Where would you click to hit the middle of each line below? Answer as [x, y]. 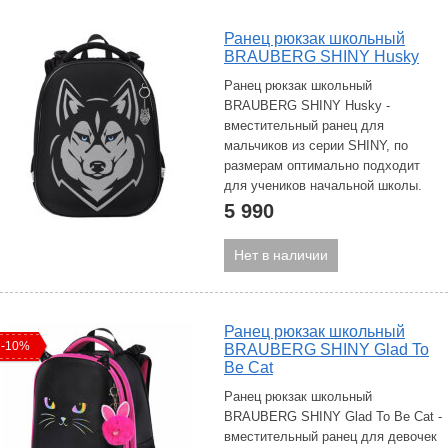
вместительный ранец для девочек [330, 436]
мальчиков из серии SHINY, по [316, 145]
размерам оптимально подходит [322, 165]
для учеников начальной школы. [323, 185]
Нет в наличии [281, 255]
